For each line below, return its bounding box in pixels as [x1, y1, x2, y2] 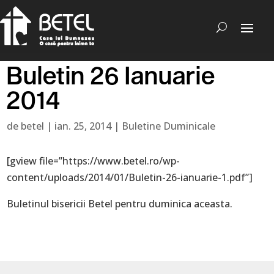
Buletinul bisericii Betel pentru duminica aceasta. [7, 197, 233, 210]
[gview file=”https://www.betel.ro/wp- [7, 154, 180, 168]
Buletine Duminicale [122, 119, 216, 133]
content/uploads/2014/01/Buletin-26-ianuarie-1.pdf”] [7, 171, 253, 184]
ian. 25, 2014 [54, 119, 112, 133]
